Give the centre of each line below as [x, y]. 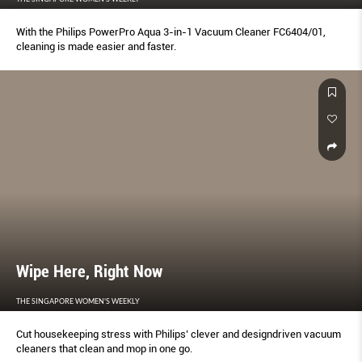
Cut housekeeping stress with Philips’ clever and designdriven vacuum [179, 335]
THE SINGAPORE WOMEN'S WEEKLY [78, 301]
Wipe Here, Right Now [89, 272]
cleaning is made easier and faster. [96, 46]
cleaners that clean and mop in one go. [104, 349]
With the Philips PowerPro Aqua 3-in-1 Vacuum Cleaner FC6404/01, [171, 32]
